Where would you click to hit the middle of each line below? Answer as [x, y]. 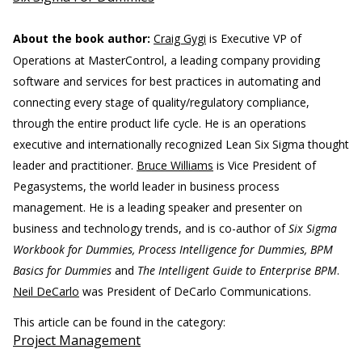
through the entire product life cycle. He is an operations [160, 124]
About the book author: [82, 39]
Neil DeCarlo [46, 292]
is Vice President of [265, 166]
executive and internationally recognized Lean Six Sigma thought [181, 145]
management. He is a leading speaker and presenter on [158, 208]
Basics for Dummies [62, 271]
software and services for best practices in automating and [167, 82]
